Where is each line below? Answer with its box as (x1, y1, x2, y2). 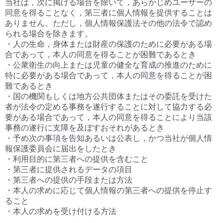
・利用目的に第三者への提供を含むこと (5, 154, 148, 164)
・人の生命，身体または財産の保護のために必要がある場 (5, 39, 212, 49)
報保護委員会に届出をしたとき (5, 143, 116, 154)
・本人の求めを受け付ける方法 (5, 206, 116, 217)
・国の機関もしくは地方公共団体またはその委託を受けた (5, 91, 212, 102)
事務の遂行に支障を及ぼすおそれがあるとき (5, 122, 164, 133)
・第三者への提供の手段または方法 (5, 175, 132, 185)
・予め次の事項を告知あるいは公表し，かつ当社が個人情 (5, 133, 212, 143)
